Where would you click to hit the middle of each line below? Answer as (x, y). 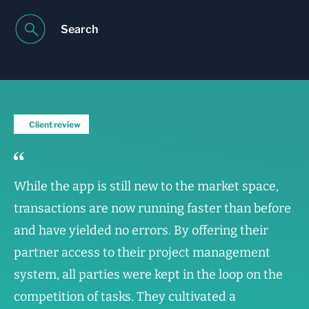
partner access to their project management (142, 253)
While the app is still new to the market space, (146, 187)
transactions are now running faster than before (152, 209)
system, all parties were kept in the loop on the (148, 275)
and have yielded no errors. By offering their (141, 231)
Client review (55, 124)
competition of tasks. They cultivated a (125, 297)
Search (79, 29)
